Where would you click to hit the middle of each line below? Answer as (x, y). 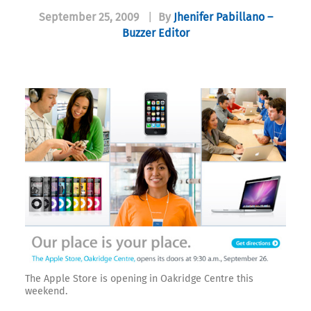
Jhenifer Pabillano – (223, 17)
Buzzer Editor (155, 33)
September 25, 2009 (89, 17)
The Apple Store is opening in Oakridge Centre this (139, 278)
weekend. (46, 291)
